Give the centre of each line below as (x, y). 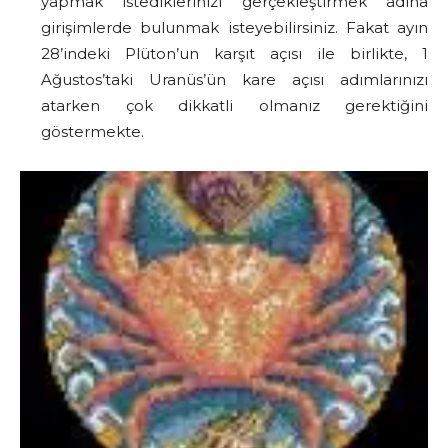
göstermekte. (92, 131)
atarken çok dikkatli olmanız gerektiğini (234, 105)
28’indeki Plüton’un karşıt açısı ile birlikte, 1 (234, 53)
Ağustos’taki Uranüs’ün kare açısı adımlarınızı (234, 79)
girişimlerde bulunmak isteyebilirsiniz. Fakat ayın (234, 27)
